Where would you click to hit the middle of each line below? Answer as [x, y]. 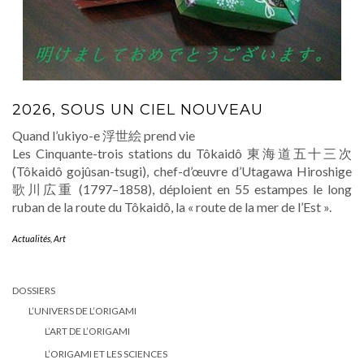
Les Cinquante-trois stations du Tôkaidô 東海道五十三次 [182, 153]
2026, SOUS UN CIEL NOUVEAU [138, 110]
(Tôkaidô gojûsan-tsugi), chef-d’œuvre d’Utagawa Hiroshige [182, 171]
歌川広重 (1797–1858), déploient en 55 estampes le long [182, 189]
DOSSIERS [34, 290]
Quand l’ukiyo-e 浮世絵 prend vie [104, 135]
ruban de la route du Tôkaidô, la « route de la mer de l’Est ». [172, 207]
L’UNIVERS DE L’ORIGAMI [82, 311]
